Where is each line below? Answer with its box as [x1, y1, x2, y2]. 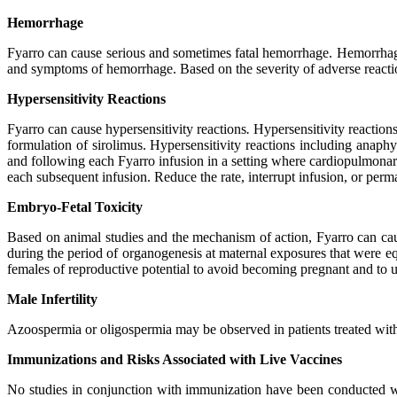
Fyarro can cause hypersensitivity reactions [7, 121, 246, 136]
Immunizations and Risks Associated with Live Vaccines [7, 352, 342, 367]
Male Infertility [7, 292, 97, 307]
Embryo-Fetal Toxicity [7, 199, 143, 214]
